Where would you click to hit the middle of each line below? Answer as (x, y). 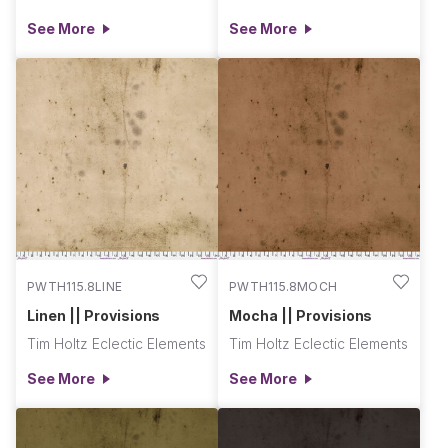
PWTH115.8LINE (75, 286)
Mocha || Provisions (301, 315)
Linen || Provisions (94, 315)
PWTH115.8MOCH (283, 286)
